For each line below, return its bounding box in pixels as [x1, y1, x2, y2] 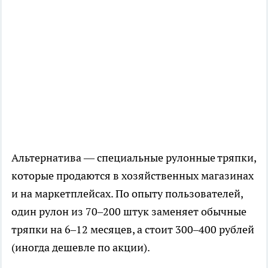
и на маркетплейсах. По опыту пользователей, [11, 187, 243, 201]
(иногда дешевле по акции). [11, 240, 150, 255]
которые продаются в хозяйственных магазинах [11, 169, 254, 183]
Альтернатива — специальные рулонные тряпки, [11, 151, 256, 165]
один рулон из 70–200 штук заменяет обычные [11, 205, 246, 219]
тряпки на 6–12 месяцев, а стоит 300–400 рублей [11, 223, 254, 237]
